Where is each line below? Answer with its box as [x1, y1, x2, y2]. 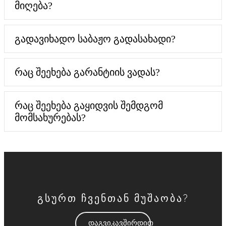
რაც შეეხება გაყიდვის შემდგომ [15, 99, 163, 111]
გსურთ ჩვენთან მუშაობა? [37, 192, 189, 204]
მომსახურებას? [15, 111, 86, 123]
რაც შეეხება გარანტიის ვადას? [15, 66, 160, 78]
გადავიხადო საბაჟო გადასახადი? [15, 33, 176, 44]
